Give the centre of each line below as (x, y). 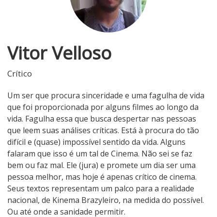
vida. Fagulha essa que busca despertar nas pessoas (102, 119)
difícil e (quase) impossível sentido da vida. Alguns (96, 142)
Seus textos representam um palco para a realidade (101, 189)
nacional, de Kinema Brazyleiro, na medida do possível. (106, 200)
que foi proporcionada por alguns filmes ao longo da (103, 107)
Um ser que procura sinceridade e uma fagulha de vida (106, 96)
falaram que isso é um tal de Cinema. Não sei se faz (100, 154)
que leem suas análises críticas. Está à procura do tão (103, 131)
